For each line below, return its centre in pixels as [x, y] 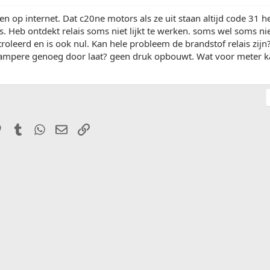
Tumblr [39, 128]
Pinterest [20, 128]
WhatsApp [67, 128]
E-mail [80, 128]
